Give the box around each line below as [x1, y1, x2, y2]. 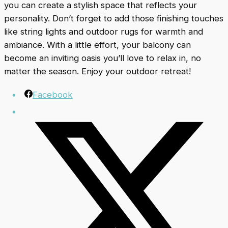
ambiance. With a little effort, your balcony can [4, 40, 191, 50]
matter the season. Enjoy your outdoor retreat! [4, 66, 191, 77]
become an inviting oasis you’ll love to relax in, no [4, 53, 201, 64]
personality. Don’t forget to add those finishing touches [4, 13, 223, 24]
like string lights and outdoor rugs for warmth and [4, 26, 203, 37]
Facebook [33, 90, 73, 100]
